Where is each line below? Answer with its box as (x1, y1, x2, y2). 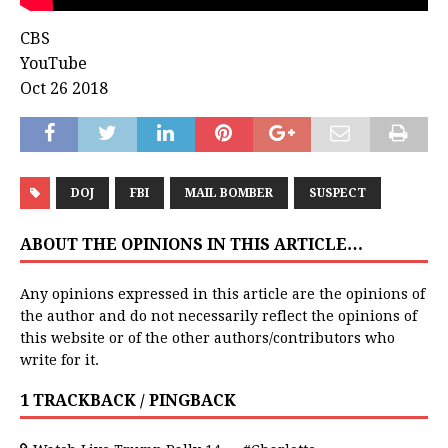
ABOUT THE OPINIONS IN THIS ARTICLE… (20, 235, 363, 255)
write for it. (20, 352, 99, 369)
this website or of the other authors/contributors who (20, 330, 395, 347)
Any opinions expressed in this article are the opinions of (20, 286, 425, 303)
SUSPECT (309, 186, 366, 201)
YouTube (20, 54, 87, 74)
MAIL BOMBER (185, 186, 273, 201)
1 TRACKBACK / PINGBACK (20, 391, 236, 411)
